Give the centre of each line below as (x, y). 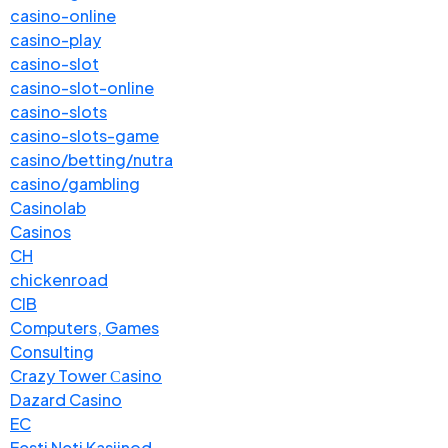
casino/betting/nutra (91, 159)
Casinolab (48, 207)
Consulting (52, 351)
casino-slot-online (82, 87)
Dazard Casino (66, 399)
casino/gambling (75, 183)
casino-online (63, 15)
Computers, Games (84, 327)
